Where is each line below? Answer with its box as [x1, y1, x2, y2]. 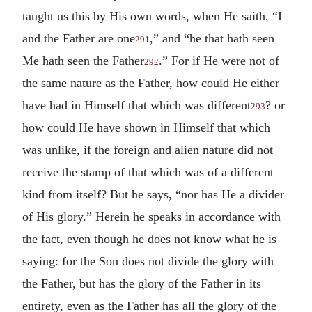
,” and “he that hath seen [150, 31, 274, 45]
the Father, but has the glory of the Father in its [22, 276, 261, 290]
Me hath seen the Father [22, 53, 144, 68]
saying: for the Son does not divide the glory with [22, 253, 274, 268]
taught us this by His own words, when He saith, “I [22, 8, 282, 23]
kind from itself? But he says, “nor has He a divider [22, 187, 284, 201]
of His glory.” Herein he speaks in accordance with [22, 209, 281, 224]
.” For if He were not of [159, 53, 279, 68]
